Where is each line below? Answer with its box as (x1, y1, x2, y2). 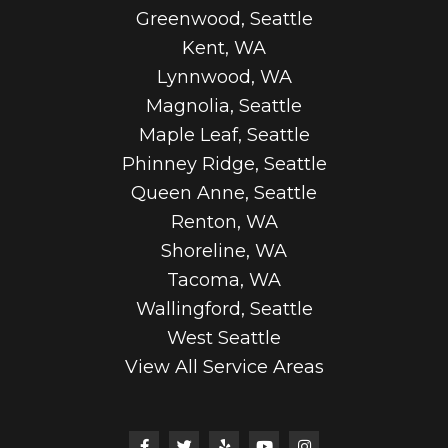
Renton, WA (170, 211, 278, 234)
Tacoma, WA (167, 269, 281, 292)
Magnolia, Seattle (146, 95, 302, 118)
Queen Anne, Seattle (131, 182, 317, 205)
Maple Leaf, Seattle (138, 124, 310, 147)
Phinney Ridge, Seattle (121, 153, 327, 176)
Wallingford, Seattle (135, 298, 313, 321)
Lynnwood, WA (156, 66, 292, 89)
